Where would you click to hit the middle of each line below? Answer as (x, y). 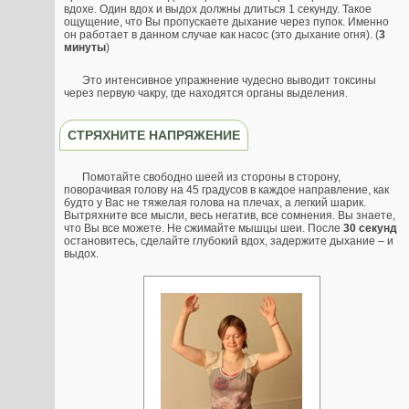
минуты (85, 47)
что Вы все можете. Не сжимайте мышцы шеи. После (204, 228)
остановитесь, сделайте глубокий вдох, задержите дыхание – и (229, 241)
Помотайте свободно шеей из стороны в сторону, (211, 177)
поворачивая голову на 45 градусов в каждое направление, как (226, 189)
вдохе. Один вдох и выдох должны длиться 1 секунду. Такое (218, 9)
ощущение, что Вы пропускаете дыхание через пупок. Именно (226, 21)
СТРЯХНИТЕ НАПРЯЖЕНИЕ (154, 135)
